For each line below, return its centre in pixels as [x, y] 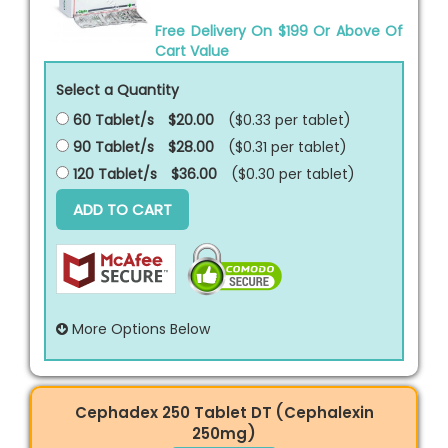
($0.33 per [265, 119]
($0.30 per [268, 173]
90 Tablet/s [111, 146]
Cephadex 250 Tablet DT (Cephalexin [224, 412]
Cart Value [192, 50]
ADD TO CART [122, 209]
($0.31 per [263, 146]
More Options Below [139, 328]
